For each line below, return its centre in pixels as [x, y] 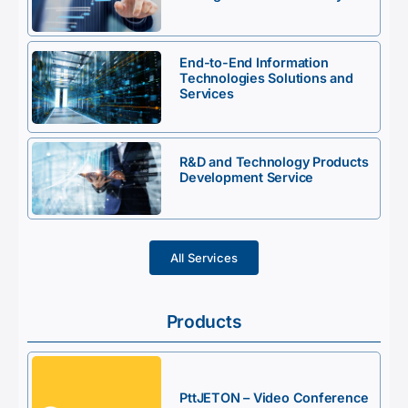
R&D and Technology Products [274, 162]
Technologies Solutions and [266, 78]
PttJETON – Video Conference [274, 397]
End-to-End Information [254, 63]
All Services [204, 257]
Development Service [247, 178]
